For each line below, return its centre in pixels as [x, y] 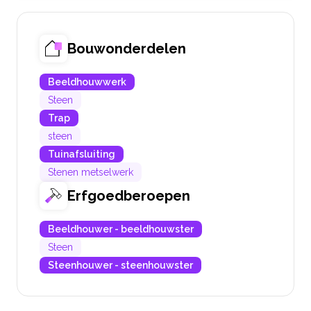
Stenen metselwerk [91, 173]
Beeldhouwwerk [87, 82]
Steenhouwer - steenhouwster [120, 266]
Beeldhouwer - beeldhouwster [121, 229]
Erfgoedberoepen [129, 196]
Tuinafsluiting [82, 154]
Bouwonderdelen [127, 49]
